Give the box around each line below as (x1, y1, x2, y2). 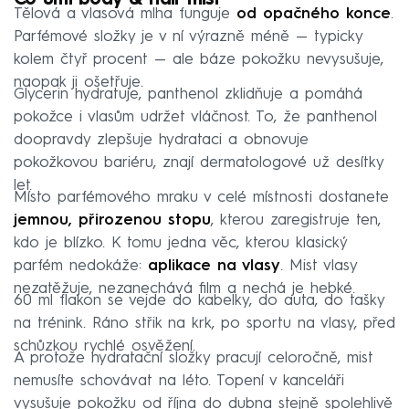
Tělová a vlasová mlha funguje (14, 5, 236, 22)
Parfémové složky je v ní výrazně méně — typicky (14, 28, 362, 45)
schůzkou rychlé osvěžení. (14, 338, 195, 354)
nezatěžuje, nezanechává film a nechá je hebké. (14, 280, 355, 297)
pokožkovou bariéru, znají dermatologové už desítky (14, 154, 383, 171)
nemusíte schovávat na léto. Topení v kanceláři (14, 372, 344, 389)
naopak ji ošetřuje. (14, 74, 143, 90)
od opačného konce (236, 5, 391, 22)
